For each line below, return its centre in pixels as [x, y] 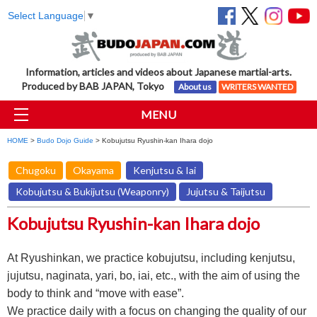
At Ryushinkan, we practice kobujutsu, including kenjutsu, [151, 258]
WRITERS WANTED [257, 87]
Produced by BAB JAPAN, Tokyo [97, 86]
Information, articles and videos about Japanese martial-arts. [158, 72]
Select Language [46, 16]
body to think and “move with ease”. [96, 294]
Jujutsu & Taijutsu [226, 192]
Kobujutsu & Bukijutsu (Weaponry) [92, 192]
